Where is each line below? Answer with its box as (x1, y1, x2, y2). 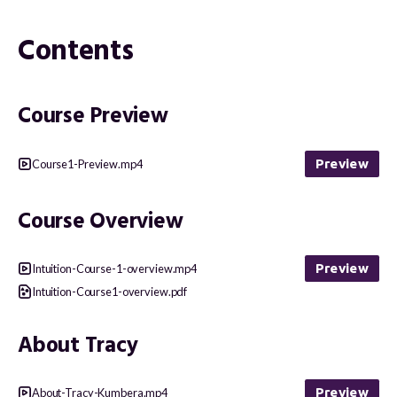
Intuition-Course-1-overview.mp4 (32, 261, 198, 276)
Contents (18, 29, 134, 76)
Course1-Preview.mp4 (32, 156, 143, 171)
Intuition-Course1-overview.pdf (32, 284, 188, 299)
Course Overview (18, 204, 183, 239)
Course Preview (18, 99, 168, 135)
